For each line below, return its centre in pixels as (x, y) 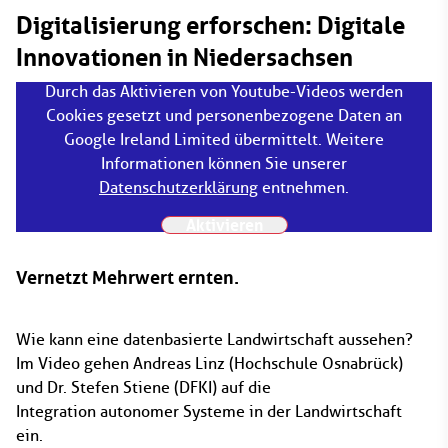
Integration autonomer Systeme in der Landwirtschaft (209, 411)
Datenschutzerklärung (178, 187)
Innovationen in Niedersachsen (184, 57)
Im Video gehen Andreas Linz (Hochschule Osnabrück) (209, 363)
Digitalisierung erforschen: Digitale (210, 25)
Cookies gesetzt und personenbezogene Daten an (224, 115)
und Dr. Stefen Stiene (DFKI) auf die (143, 387)
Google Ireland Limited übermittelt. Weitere (224, 139)
